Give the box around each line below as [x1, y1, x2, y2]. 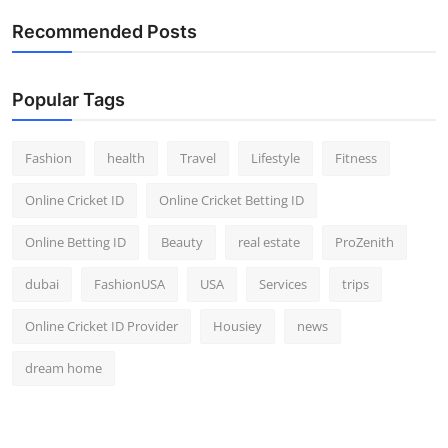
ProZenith [335, 233, 394, 252]
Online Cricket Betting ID [159, 191, 304, 210]
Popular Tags [12, 89, 125, 111]
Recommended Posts [12, 21, 197, 43]
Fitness [335, 149, 377, 168]
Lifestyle [251, 149, 300, 168]
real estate [238, 233, 300, 252]
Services [259, 275, 307, 294]
